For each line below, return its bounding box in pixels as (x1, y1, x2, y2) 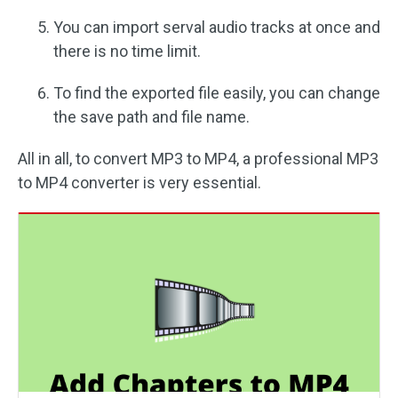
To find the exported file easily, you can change (53, 84, 380, 103)
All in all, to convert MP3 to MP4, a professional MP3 (18, 149, 378, 169)
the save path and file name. (53, 107, 250, 127)
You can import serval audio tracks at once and (53, 18, 380, 37)
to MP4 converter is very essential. (18, 173, 261, 193)
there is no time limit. (53, 42, 201, 61)
